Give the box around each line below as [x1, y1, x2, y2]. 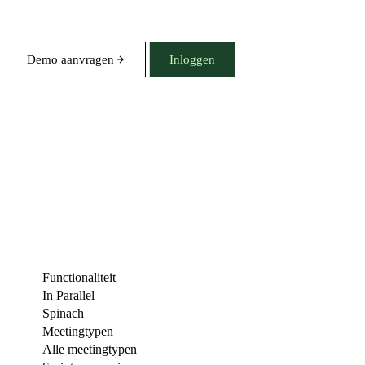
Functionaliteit [42, 270, 116, 284]
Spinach [42, 306, 84, 320]
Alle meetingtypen [42, 341, 137, 356]
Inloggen [169, 53, 215, 67]
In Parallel [42, 288, 95, 302]
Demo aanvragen [27, 53, 114, 67]
